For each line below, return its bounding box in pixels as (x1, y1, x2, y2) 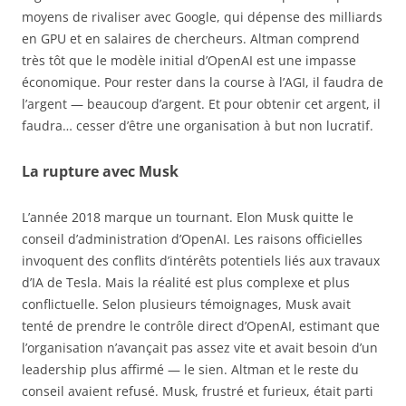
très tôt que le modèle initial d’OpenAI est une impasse (22, 52, 356, 70)
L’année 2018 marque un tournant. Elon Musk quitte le (22, 208, 353, 227)
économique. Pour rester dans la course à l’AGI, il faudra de (22, 73, 383, 92)
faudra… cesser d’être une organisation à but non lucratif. (22, 117, 373, 135)
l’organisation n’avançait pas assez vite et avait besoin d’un (22, 339, 378, 357)
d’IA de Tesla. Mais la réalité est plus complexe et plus (22, 274, 350, 292)
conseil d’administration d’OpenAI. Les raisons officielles (22, 230, 362, 248)
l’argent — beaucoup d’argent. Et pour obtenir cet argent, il (22, 95, 381, 113)
